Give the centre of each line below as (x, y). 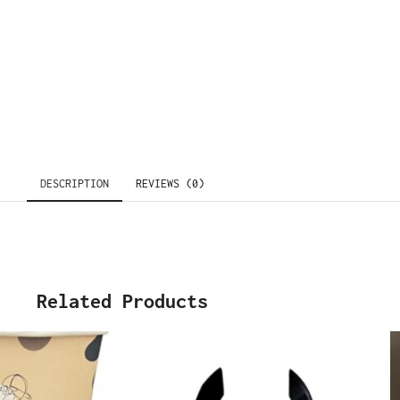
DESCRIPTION (75, 183)
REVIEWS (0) (170, 183)
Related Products (122, 300)
